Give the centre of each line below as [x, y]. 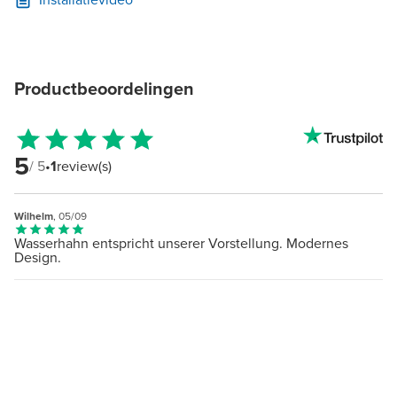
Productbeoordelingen [104, 89]
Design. [38, 257]
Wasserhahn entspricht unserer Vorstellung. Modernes [181, 243]
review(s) [84, 166]
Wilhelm [34, 216]
